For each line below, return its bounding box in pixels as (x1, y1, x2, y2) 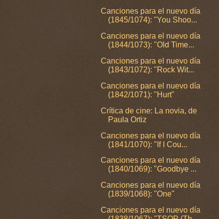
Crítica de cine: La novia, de (101, 106, 197, 115)
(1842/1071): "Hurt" (108, 90, 175, 99)
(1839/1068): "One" (108, 190, 175, 198)
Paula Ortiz (108, 115, 147, 124)
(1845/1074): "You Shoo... (108, 16, 197, 24)
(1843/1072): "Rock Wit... (108, 66, 195, 74)
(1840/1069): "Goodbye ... (108, 165, 197, 174)
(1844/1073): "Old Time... (108, 41, 195, 49)
